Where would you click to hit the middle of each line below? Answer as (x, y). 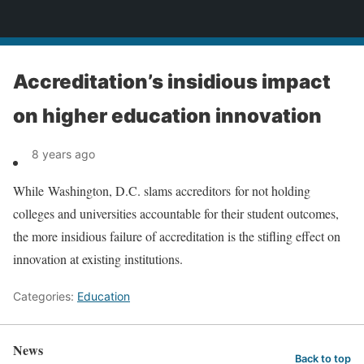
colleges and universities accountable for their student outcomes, (176, 213)
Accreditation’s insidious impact (172, 82)
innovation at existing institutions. (98, 259)
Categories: (45, 296)
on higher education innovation (167, 116)
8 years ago (63, 154)
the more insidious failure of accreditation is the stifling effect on (177, 236)
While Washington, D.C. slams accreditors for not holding (162, 191)
